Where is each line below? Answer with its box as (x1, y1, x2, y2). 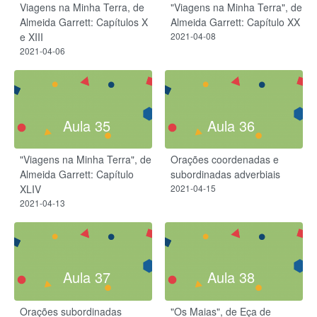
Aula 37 (62, 267, 110, 288)
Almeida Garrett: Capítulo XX (171, 15, 300, 30)
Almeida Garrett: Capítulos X (20, 15, 148, 30)
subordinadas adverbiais (171, 166, 280, 181)
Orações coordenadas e (171, 151, 279, 166)
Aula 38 (207, 267, 255, 288)
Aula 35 (62, 115, 110, 136)
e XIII (20, 30, 43, 45)
